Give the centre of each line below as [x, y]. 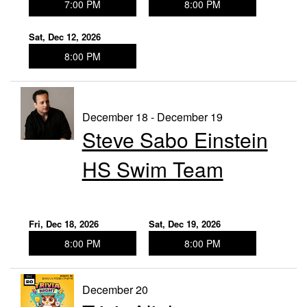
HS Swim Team [152, 169]
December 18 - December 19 [152, 116]
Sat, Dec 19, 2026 [184, 223]
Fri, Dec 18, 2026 [64, 223]
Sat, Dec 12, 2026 [65, 36]
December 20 [115, 289]
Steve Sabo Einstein [175, 139]
